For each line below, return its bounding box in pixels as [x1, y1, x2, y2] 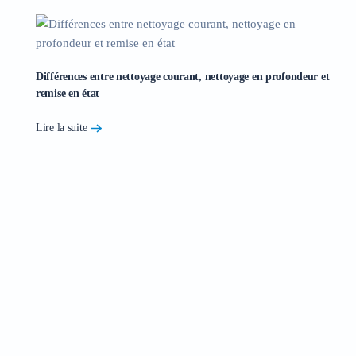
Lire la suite [36, 122, 87, 134]
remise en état [36, 87, 100, 99]
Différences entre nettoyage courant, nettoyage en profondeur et [36, 70, 330, 83]
